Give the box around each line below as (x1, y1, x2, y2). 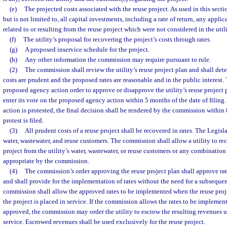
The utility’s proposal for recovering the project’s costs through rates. (23, 35, 211, 43)
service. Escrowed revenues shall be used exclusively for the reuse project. (3, 218, 205, 225)
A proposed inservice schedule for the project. (24, 46, 149, 53)
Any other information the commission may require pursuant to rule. (24, 56, 211, 63)
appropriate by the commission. (3, 157, 89, 165)
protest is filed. (3, 117, 44, 124)
